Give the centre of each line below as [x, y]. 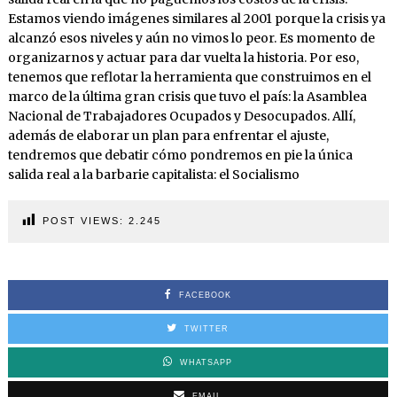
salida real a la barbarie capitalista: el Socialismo [153, 175]
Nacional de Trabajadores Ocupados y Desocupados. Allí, [181, 117]
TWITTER [207, 329]
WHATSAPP [206, 363]
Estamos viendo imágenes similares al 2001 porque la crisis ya [196, 19]
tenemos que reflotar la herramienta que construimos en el [189, 78]
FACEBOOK [205, 296]
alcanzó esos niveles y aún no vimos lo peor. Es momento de [191, 39]
